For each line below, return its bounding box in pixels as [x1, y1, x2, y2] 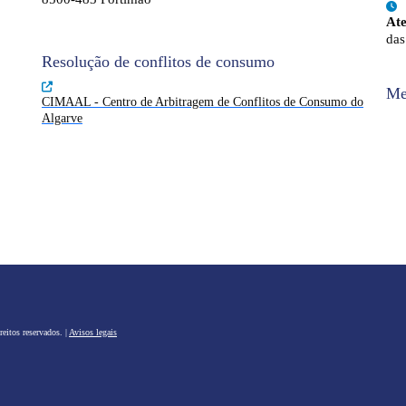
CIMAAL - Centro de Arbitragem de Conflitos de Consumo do [42, 95, 363, 109]
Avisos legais [69, 326, 117, 337]
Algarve [42, 111, 82, 125]
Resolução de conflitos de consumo [42, 53, 275, 71]
